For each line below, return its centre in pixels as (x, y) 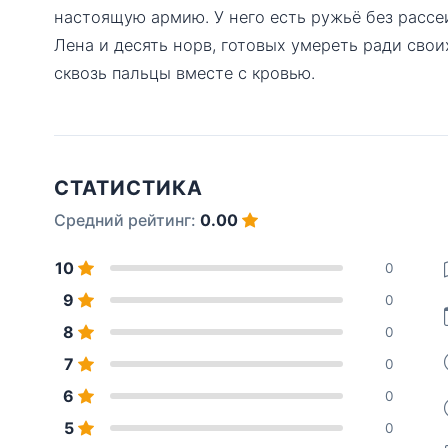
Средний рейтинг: (127, 219)
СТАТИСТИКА (128, 187)
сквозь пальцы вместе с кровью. (184, 72)
